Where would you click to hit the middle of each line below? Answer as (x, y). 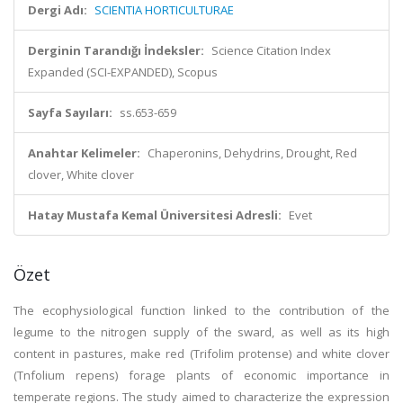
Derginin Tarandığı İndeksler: (116, 50)
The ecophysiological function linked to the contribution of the (201, 310)
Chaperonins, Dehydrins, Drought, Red (252, 153)
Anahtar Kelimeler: (84, 153)
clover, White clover (81, 175)
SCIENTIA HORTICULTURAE (164, 10)
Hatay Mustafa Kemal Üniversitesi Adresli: (155, 215)
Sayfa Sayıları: (70, 112)
